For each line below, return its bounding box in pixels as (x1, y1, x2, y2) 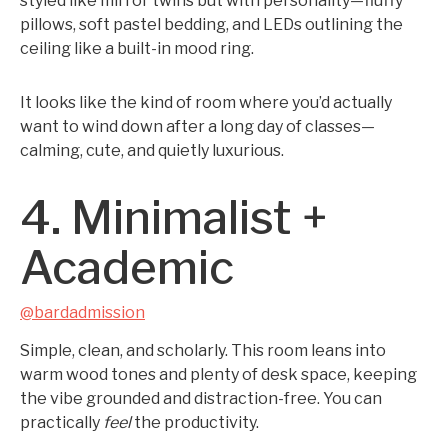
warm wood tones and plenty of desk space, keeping (20, 365, 417, 384)
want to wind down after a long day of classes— (20, 117, 375, 136)
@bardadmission (20, 303, 145, 322)
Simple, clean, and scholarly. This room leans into (20, 341, 386, 360)
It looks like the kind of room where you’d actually (20, 93, 392, 112)
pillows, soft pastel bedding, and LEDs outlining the (20, 15, 403, 34)
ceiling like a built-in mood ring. (20, 39, 254, 58)
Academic (20, 240, 234, 295)
